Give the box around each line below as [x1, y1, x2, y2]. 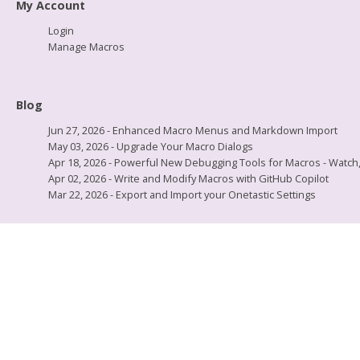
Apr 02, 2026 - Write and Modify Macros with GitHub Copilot [48, 171, 329, 186]
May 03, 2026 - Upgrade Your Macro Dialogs [48, 139, 253, 153]
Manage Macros [48, 39, 125, 54]
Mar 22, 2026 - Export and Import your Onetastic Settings [48, 187, 316, 202]
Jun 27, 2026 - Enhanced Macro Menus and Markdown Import [48, 123, 337, 137]
